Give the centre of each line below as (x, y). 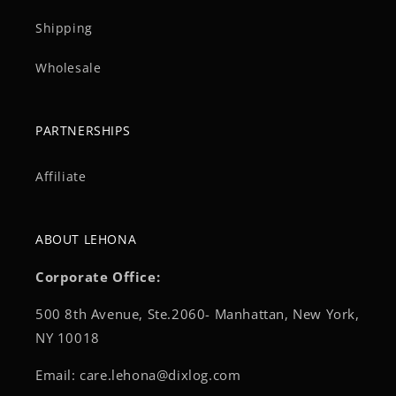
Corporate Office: (98, 277)
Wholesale (69, 68)
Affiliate (61, 177)
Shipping (64, 28)
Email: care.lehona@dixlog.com (138, 375)
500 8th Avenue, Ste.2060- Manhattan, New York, (198, 314)
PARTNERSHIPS (83, 131)
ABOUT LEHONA (86, 240)
